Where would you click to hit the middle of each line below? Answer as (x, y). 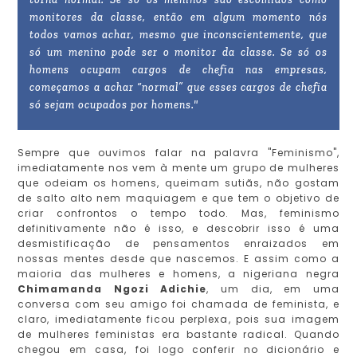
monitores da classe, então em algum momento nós (178, 18)
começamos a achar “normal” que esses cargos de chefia (178, 88)
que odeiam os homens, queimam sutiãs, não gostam (178, 183)
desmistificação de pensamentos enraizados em (178, 244)
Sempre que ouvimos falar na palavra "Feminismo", (178, 153)
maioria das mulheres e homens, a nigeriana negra (178, 274)
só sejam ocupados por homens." (114, 105)
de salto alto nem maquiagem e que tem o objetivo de (178, 198)
